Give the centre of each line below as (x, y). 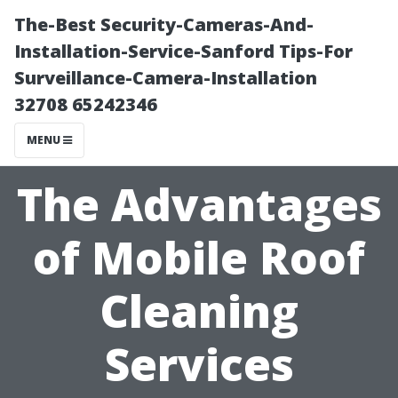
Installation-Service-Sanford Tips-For (183, 51)
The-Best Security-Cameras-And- (164, 24)
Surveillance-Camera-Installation (166, 78)
